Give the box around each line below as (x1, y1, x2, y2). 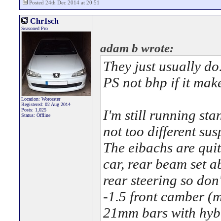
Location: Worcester (21, 96, 60, 102)
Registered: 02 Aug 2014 (21, 102, 71, 107)
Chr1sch (28, 17, 59, 25)
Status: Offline (21, 112, 50, 118)
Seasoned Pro (21, 26, 48, 31)
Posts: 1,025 (21, 107, 46, 112)
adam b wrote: (100, 41, 174, 55)
